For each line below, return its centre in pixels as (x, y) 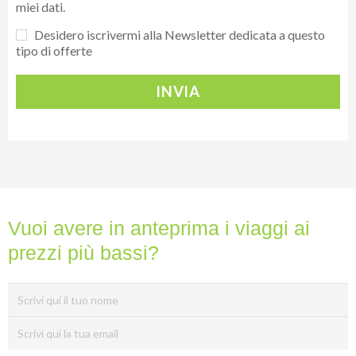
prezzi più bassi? (83, 253)
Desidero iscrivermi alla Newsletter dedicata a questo (180, 35)
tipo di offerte (54, 50)
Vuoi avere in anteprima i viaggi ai (159, 228)
